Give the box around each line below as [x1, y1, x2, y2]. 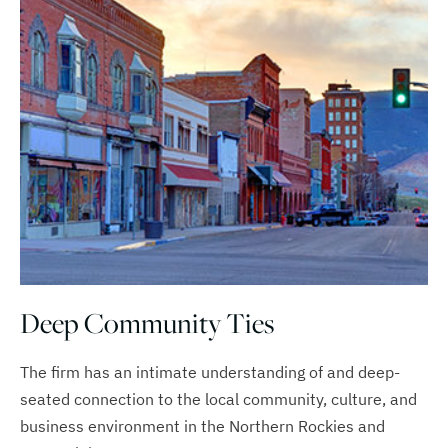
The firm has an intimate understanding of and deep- [20, 362, 400, 383]
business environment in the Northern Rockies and [20, 416, 385, 437]
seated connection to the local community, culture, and [20, 389, 417, 410]
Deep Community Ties [20, 304, 274, 342]
